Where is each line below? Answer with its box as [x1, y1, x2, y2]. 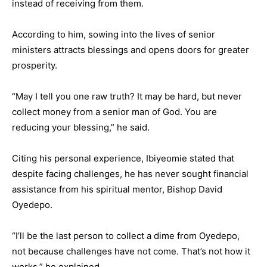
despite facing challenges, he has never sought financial [12, 168, 249, 180]
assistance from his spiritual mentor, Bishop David [12, 184, 222, 195]
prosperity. [12, 60, 57, 72]
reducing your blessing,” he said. [12, 122, 150, 133]
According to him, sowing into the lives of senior [12, 29, 215, 41]
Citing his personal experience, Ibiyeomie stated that [12, 153, 234, 164]
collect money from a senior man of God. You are [12, 106, 217, 118]
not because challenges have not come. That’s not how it [12, 246, 250, 257]
